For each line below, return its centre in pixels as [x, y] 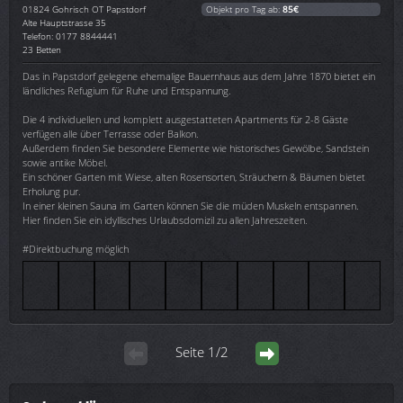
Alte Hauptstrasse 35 [64, 22]
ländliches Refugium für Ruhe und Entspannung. [127, 90]
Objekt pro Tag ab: [244, 9]
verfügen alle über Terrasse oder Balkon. [111, 133]
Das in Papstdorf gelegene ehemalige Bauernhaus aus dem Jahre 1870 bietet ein [199, 76]
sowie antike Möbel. [65, 162]
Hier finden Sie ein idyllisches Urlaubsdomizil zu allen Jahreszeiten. [165, 219]
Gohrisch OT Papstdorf [99, 9]
